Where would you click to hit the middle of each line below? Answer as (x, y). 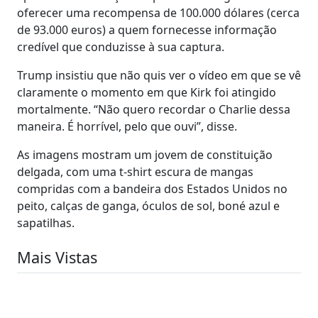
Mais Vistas (57, 257)
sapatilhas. (46, 223)
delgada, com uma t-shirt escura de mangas (135, 171)
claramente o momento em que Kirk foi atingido (147, 92)
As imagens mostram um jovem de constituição (145, 154)
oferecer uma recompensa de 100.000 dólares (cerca (158, 12)
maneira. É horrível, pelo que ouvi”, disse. (127, 126)
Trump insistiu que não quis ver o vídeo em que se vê (159, 75)
